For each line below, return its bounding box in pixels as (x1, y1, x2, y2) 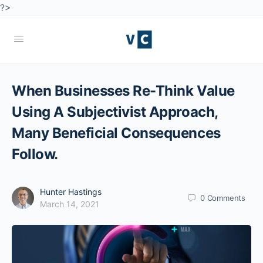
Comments (207, 193, 245, 203)
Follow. (12, 146, 58, 163)
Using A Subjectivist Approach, (12, 103, 218, 120)
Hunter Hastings (40, 187, 102, 197)
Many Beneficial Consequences (12, 124, 221, 141)
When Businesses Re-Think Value (12, 82, 235, 99)
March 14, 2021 (40, 199, 99, 209)
